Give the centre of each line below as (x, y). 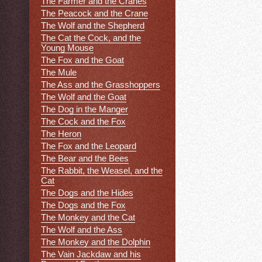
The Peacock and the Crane (94, 13)
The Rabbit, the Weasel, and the (102, 171)
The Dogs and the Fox (83, 205)
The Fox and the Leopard (89, 146)
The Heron (61, 134)
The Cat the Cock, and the (91, 38)
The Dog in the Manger (85, 109)
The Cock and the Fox (83, 122)
